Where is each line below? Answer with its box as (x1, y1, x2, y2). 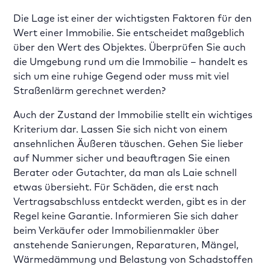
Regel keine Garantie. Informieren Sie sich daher (13, 210, 239, 222)
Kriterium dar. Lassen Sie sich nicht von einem (13, 123, 228, 135)
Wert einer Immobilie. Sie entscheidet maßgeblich (13, 27, 245, 39)
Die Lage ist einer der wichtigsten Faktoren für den (13, 12, 253, 24)
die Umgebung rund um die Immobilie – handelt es (13, 55, 248, 67)
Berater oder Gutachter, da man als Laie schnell (13, 166, 237, 178)
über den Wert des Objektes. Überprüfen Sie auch (13, 41, 246, 53)
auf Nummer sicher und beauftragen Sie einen (13, 152, 231, 164)
